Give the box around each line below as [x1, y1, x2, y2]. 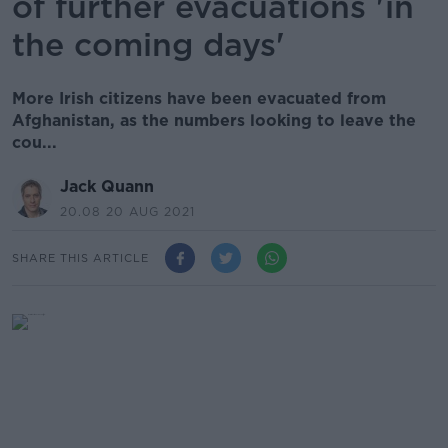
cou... [12, 133, 57, 152]
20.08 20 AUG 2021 [60, 204, 195, 219]
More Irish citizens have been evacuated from [12, 89, 386, 108]
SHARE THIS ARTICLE [12, 250, 149, 265]
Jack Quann [60, 177, 154, 196]
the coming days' [12, 25, 285, 64]
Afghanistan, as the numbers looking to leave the [12, 111, 416, 130]
